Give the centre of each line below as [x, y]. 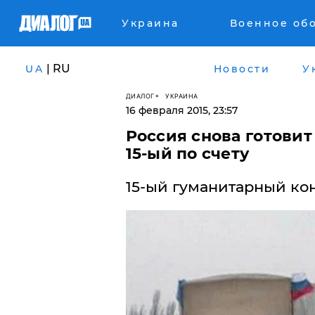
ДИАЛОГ [140, 96]
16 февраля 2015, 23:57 [181, 110]
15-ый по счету [188, 154]
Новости [242, 69]
